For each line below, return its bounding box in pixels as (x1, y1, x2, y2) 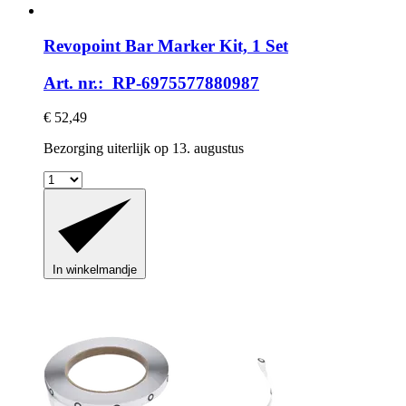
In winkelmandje (53, 263, 137, 277)
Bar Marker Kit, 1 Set (121, 35, 288, 55)
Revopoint (43, 35, 121, 55)
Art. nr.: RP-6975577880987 (43, 72, 259, 92)
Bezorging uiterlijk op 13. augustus (43, 140, 244, 157)
